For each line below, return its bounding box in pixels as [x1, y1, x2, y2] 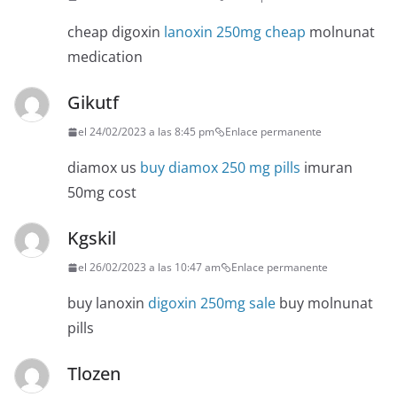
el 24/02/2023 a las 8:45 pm [78, 124, 214, 140]
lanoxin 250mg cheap [164, 22, 306, 43]
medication [67, 47, 143, 67]
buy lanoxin [67, 293, 148, 314]
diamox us [67, 158, 140, 178]
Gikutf [67, 90, 119, 115]
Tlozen [67, 362, 121, 386]
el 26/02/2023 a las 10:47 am [78, 260, 221, 276]
